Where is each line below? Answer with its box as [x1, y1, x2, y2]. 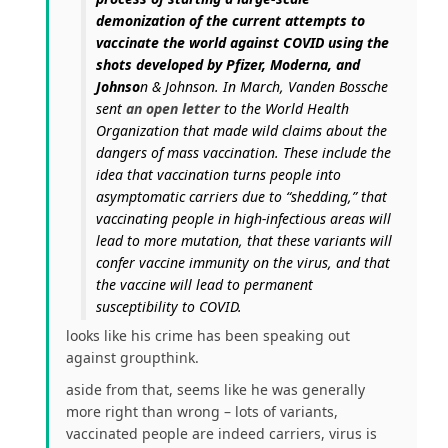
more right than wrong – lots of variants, [66, 402, 338, 422]
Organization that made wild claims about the [96, 121, 387, 141]
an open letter [126, 99, 220, 119]
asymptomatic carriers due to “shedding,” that [96, 187, 387, 207]
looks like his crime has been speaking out [66, 326, 350, 346]
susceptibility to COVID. [96, 297, 242, 317]
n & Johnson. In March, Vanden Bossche [140, 77, 388, 97]
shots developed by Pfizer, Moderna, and [96, 55, 360, 75]
